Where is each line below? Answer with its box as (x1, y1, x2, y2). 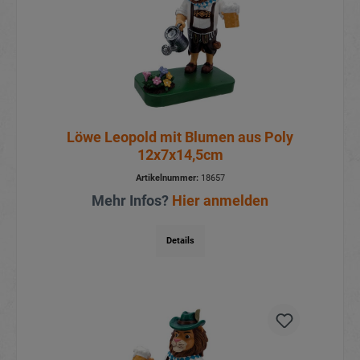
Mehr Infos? (92, 192, 172, 210)
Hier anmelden (172, 192, 268, 210)
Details (166, 235, 194, 247)
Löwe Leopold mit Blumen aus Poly (67, 129, 293, 146)
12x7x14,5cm (137, 146, 223, 164)
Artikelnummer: (135, 173, 198, 184)
